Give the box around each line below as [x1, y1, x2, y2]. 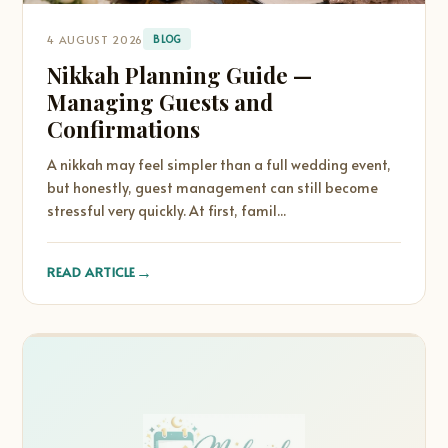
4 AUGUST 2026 [47, 31, 143, 47]
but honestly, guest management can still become [47, 178, 379, 197]
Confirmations [47, 114, 201, 144]
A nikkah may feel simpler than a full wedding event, [47, 155, 392, 174]
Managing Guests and [47, 87, 274, 117]
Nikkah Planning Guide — [47, 60, 313, 90]
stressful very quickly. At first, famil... [47, 201, 287, 220]
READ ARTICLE [47, 262, 136, 281]
